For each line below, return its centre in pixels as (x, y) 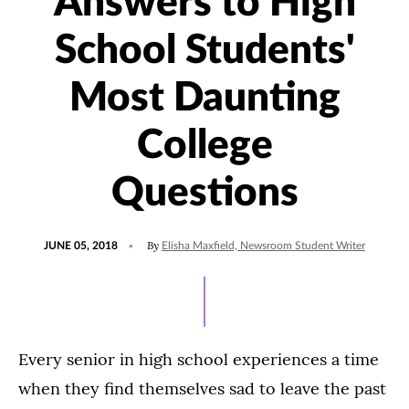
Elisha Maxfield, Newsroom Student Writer (263, 246)
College (204, 147)
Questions (204, 194)
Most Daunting (204, 99)
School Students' (204, 52)
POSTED (64, 238)
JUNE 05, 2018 (81, 246)
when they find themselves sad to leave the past (202, 389)
